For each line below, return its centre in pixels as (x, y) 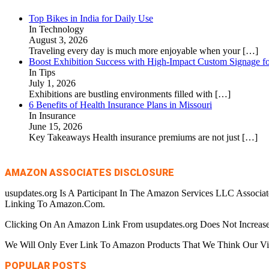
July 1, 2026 (52, 83)
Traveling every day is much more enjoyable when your (136, 50)
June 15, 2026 (56, 126)
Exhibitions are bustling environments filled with (122, 94)
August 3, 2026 (58, 40)
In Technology (56, 29)
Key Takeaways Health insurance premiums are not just (135, 137)
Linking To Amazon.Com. (55, 204)
